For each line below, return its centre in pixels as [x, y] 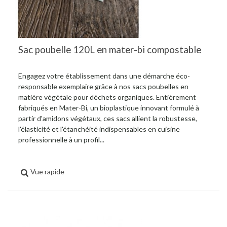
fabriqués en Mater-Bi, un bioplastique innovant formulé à [109, 107]
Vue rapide [48, 171]
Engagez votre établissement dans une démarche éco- [104, 75]
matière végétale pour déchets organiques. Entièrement [107, 97]
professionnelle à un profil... [61, 139]
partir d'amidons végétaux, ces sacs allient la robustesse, [108, 118]
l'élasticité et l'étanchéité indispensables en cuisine [99, 129]
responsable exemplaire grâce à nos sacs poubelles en [103, 86]
